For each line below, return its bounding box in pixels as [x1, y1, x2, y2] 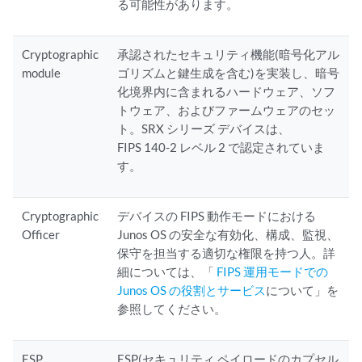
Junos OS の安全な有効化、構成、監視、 [117, 227, 339, 242]
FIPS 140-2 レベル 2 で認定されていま [117, 140, 326, 154]
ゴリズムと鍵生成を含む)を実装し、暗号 [117, 65, 340, 80]
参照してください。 [117, 301, 227, 316]
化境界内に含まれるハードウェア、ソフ [117, 84, 336, 99]
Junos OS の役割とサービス [117, 283, 267, 297]
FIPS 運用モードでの [217, 264, 329, 279]
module [22, 65, 61, 80]
